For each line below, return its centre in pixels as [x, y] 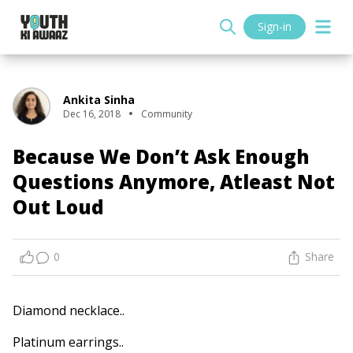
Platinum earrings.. [68, 342]
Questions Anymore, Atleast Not [174, 181]
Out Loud [58, 206]
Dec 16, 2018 [92, 113]
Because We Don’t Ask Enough [161, 156]
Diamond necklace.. [69, 311]
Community [167, 113]
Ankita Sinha [99, 99]
